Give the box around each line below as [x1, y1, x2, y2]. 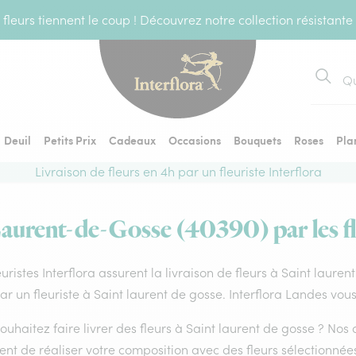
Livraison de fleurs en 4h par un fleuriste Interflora [34, 164, 322, 180]
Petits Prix [44, 132, 96, 148]
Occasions [168, 132, 221, 148]
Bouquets [234, 132, 281, 148]
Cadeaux [109, 132, 156, 148]
